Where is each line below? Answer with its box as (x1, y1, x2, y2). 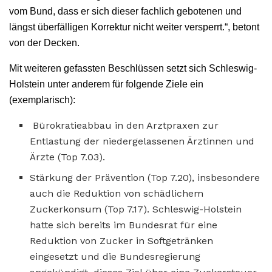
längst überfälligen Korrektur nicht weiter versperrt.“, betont (9, 21, 259, 32)
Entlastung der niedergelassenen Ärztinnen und (30, 135, 255, 147)
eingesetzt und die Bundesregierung (30, 250, 201, 262)
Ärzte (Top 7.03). (30, 151, 106, 163)
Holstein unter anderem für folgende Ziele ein (9, 78, 203, 89)
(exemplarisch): (9, 94, 75, 105)
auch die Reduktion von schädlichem (30, 187, 204, 199)
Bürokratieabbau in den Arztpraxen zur (30, 119, 219, 131)
